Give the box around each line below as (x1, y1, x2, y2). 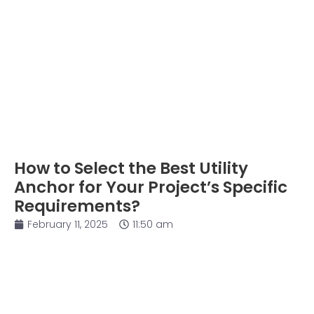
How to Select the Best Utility (14, 157, 248, 180)
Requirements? (14, 195, 140, 218)
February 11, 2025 (27, 217, 108, 232)
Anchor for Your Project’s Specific (14, 176, 287, 199)
